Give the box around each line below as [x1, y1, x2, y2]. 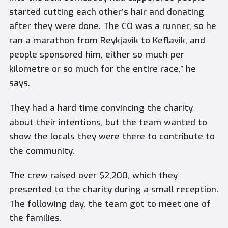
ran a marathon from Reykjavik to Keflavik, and [9, 35, 205, 47]
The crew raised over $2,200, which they [9, 169, 178, 182]
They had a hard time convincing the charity [9, 102, 193, 114]
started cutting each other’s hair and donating [9, 6, 204, 18]
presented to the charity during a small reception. [9, 184, 218, 196]
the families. [9, 212, 62, 224]
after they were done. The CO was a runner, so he [9, 20, 216, 33]
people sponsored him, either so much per [9, 49, 184, 61]
